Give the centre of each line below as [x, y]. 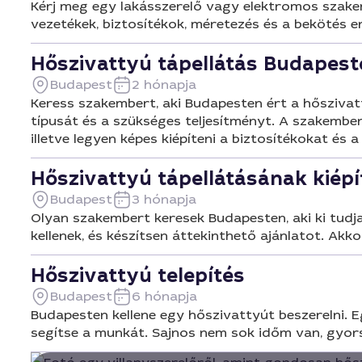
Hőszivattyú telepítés [138, 276]
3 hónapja [164, 199]
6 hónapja [164, 296]
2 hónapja [164, 84]
